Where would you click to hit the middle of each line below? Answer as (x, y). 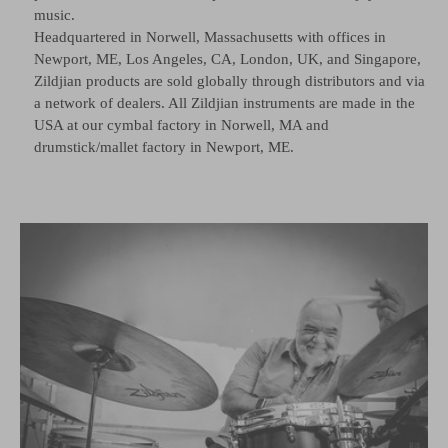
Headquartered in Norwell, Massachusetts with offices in (210, 36)
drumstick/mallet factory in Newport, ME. (164, 146)
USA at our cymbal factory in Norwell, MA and (181, 124)
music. (54, 14)
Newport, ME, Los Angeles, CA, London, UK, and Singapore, (227, 58)
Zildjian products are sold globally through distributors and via (229, 80)
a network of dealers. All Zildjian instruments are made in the (224, 102)
